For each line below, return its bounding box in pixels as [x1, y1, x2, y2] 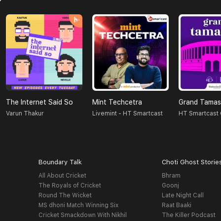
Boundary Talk [38, 158, 82, 166]
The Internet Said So [6, 98, 73, 107]
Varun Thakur [6, 110, 44, 117]
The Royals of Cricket [38, 182, 101, 189]
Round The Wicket [38, 192, 92, 199]
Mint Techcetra [92, 98, 142, 107]
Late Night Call [162, 192, 204, 199]
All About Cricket [38, 172, 86, 180]
